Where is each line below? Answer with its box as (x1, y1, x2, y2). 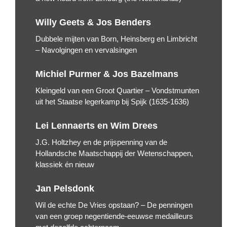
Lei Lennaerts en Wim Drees (35, 121, 158, 131)
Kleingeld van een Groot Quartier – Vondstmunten (35, 86, 199, 95)
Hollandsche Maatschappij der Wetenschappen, (35, 149, 193, 158)
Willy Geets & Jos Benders (35, 17, 151, 28)
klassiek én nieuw (35, 160, 94, 169)
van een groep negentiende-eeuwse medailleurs (35, 212, 193, 221)
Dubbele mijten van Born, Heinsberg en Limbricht (35, 34, 197, 44)
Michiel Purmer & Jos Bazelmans (35, 69, 178, 80)
